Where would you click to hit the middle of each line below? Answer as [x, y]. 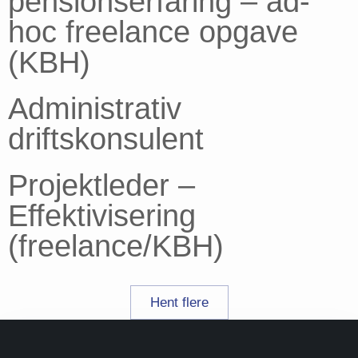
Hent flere [179, 303]
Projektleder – [101, 186]
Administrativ [95, 109]
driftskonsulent [106, 139]
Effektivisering [102, 216]
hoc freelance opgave [153, 32]
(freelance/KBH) [116, 247]
